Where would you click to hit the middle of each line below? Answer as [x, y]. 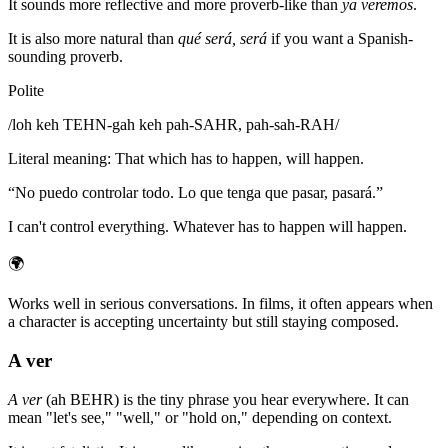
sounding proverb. [65, 57]
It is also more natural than [93, 39]
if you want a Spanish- [340, 39]
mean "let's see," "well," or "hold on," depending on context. [200, 417]
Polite [26, 91]
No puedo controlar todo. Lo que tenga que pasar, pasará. [195, 193]
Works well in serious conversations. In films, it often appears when [220, 304]
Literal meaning [57, 159]
